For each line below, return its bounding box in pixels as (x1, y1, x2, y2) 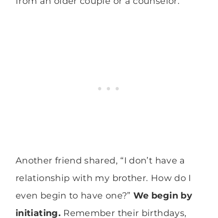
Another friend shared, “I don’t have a (16, 155, 185, 166)
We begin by (133, 190, 192, 201)
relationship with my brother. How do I (16, 173, 191, 184)
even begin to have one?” (16, 190, 133, 201)
